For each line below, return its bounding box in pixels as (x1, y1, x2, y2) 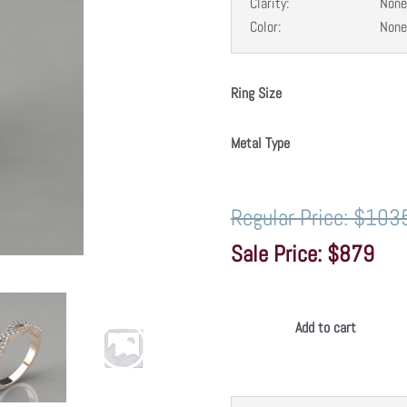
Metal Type (231, 133, 290, 153)
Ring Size (231, 83, 282, 103)
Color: (250, 16, 281, 36)
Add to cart (295, 317, 356, 337)
